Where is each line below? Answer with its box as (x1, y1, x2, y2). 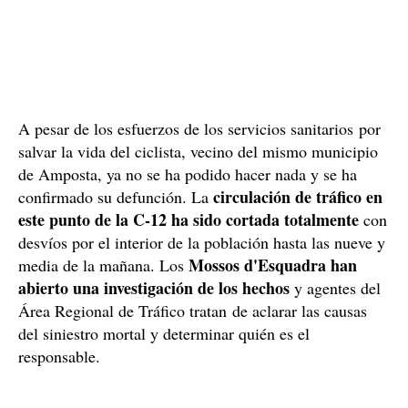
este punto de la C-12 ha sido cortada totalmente (18, 207, 359, 231)
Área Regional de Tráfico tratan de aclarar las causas (18, 299, 367, 321)
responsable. (18, 344, 100, 367)
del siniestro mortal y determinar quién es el (18, 321, 310, 344)
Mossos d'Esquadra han (189, 252, 357, 277)
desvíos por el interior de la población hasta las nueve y (18, 230, 385, 253)
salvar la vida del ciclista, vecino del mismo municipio (18, 139, 378, 162)
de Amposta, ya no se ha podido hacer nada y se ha (18, 162, 357, 185)
